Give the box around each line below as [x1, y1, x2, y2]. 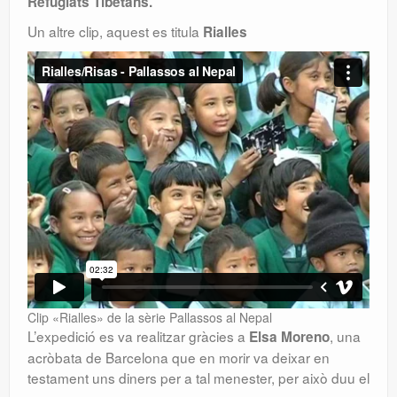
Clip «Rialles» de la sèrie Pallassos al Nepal [27, 307, 272, 326]
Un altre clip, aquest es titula [27, 21, 203, 42]
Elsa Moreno [249, 326, 330, 346]
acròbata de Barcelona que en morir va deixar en [27, 346, 330, 367]
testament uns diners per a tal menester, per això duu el [27, 367, 370, 387]
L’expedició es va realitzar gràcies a [27, 325, 249, 346]
